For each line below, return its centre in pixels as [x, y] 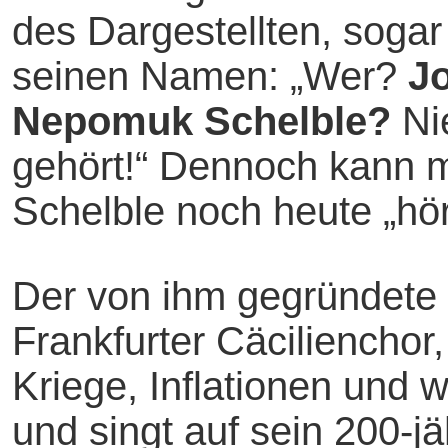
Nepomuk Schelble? [201, 121]
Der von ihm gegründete [224, 296]
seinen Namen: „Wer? [210, 76]
